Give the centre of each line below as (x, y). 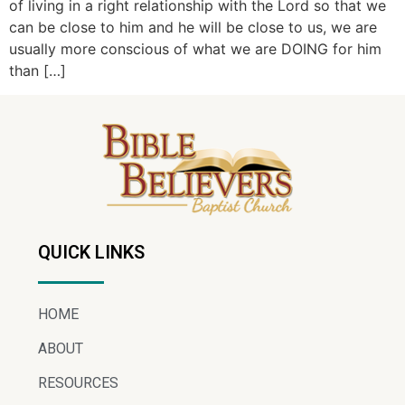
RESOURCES (78, 382)
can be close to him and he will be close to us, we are (193, 28)
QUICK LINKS (91, 252)
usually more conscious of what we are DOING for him (195, 49)
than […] (38, 71)
